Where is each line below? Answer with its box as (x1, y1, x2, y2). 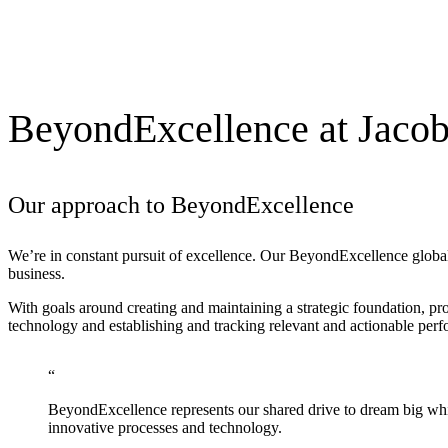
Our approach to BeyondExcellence (8, 192, 354, 219)
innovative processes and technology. (48, 419, 282, 437)
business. (8, 265, 68, 283)
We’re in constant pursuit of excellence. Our (8, 247, 289, 265)
